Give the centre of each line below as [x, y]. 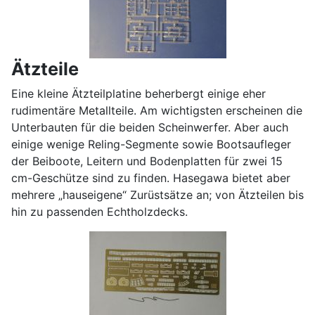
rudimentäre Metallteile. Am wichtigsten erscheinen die [157, 110]
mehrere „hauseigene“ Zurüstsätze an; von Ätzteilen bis [157, 194]
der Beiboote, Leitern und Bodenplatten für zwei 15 [147, 161]
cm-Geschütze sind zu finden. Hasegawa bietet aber [151, 178]
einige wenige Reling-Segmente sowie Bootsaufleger [151, 144]
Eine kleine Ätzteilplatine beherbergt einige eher [139, 93]
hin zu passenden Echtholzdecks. [99, 211]
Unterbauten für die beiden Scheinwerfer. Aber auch [150, 127]
